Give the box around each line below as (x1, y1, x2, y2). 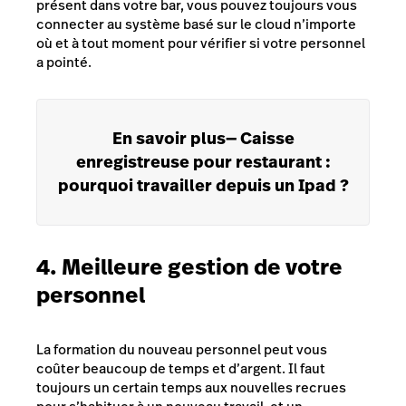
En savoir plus (111, 127, 226, 150)
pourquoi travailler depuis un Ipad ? (57, 174, 349, 198)
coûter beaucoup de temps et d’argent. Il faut (36, 359, 325, 379)
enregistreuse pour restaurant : (75, 150, 331, 174)
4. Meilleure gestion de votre (36, 252, 343, 283)
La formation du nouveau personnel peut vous (36, 340, 327, 360)
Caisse (236, 127, 295, 150)
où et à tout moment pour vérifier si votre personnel (36, 34, 365, 53)
